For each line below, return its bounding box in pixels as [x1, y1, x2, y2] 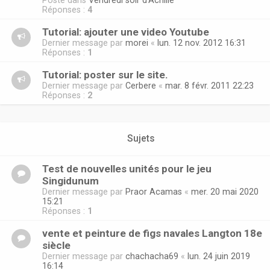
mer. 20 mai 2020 [191, 187, 259, 197]
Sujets [127, 133, 155, 145]
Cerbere [125, 81, 156, 91]
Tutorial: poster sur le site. [42, 69, 168, 81]
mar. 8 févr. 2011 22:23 [165, 81, 254, 91]
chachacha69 [125, 251, 178, 262]
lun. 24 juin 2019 [187, 251, 250, 262]
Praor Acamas [125, 187, 182, 197]
